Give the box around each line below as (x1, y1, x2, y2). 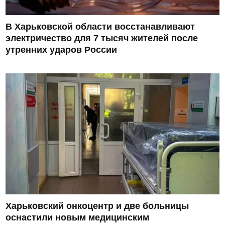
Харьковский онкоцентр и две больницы (6, 201, 189, 211)
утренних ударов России (6, 45, 118, 55)
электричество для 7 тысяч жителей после (6, 33, 198, 44)
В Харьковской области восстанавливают (6, 22, 195, 32)
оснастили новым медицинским (6, 212, 150, 223)
